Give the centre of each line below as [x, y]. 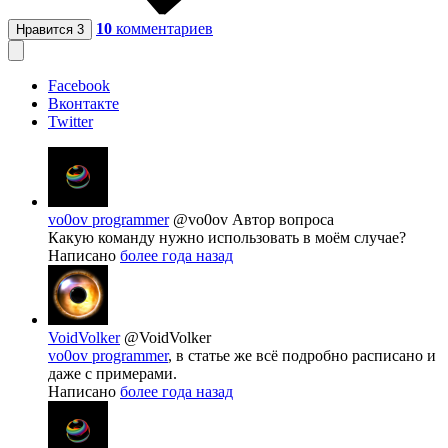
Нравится [46, 30]
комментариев [164, 29]
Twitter [70, 122]
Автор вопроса [283, 220]
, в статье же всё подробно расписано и [302, 356]
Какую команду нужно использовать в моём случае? [227, 238]
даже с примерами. [112, 374]
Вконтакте [83, 104]
